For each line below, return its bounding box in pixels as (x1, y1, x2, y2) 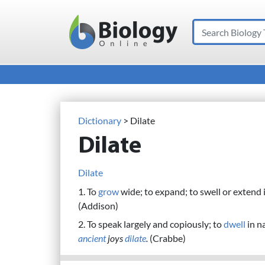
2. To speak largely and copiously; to (78, 218, 224, 230)
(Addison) (78, 199, 118, 211)
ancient (78, 232, 106, 244)
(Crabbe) (148, 232, 186, 244)
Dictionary (78, 115, 121, 126)
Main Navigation (9, 33, 150, 52)
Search (193, 21, 221, 33)
